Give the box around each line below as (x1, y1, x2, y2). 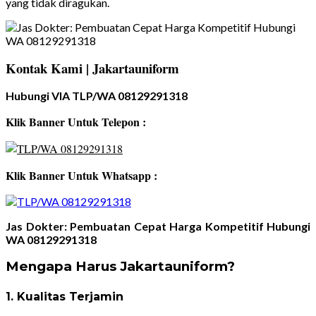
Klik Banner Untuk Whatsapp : (6, 167, 157, 184)
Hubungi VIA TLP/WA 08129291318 (6, 89, 188, 103)
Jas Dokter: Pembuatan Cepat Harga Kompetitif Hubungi (6, 219, 310, 233)
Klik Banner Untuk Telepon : (6, 114, 146, 130)
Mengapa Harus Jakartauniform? (6, 258, 235, 275)
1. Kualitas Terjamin (6, 290, 123, 304)
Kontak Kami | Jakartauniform (6, 59, 179, 78)
